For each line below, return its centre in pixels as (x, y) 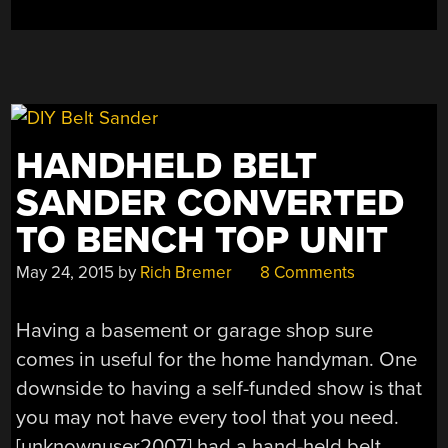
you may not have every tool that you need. (208, 418)
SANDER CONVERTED (210, 203)
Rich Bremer (186, 272)
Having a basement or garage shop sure (195, 331)
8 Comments (306, 272)
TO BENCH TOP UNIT (202, 240)
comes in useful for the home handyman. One (217, 360)
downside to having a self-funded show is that (219, 389)
